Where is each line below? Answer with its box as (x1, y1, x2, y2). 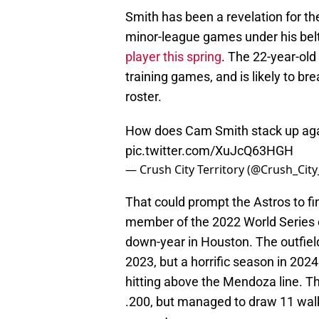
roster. (125, 89, 162, 105)
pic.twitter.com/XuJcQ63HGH (125, 143, 293, 159)
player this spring (125, 49, 221, 65)
